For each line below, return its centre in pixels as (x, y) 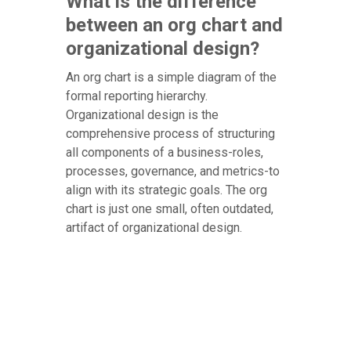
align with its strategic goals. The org (166, 190)
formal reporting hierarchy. (137, 96)
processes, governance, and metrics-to (173, 171)
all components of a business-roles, (165, 152)
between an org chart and (174, 25)
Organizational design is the (142, 114)
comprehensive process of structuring (170, 133)
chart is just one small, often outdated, (170, 208)
